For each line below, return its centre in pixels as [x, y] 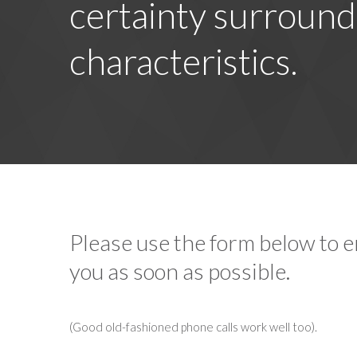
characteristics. [183, 62]
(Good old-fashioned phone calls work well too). [193, 327]
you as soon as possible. [180, 271]
